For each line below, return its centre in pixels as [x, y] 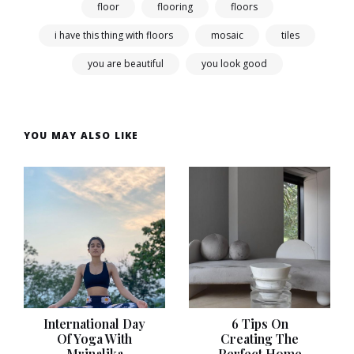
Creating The [260, 338]
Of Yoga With [94, 338]
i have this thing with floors [114, 35]
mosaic [227, 35]
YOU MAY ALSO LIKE [81, 135]
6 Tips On [260, 323]
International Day [94, 323]
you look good [234, 63]
